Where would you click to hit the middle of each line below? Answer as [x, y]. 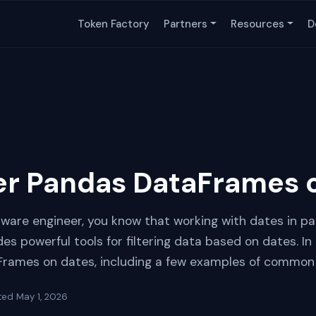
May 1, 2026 [42, 297]
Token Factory [114, 24]
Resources [258, 24]
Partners [186, 24]
